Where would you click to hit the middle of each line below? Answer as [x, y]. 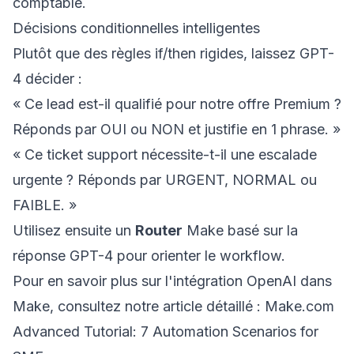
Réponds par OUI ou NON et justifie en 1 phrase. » [177, 129]
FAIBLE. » [45, 205]
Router [159, 230]
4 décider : [47, 79]
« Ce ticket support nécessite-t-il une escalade [165, 154]
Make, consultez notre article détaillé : [139, 306]
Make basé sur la [240, 230]
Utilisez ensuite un [74, 230]
